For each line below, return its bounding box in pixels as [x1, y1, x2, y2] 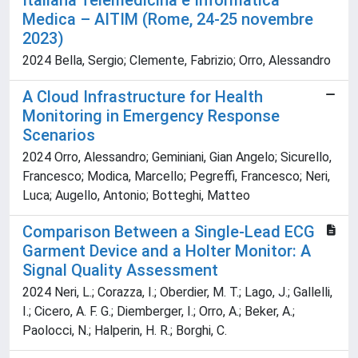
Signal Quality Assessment [22, 261, 218, 280]
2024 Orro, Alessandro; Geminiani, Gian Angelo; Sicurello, [22, 149, 332, 165]
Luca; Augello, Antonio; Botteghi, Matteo [22, 188, 250, 204]
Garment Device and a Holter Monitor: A [22, 241, 311, 261]
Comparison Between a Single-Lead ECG [22, 222, 315, 242]
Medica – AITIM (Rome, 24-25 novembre [22, 10, 313, 30]
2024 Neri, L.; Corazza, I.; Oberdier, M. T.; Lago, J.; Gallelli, [22, 284, 332, 300]
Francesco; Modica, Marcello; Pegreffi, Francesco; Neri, [22, 169, 330, 185]
